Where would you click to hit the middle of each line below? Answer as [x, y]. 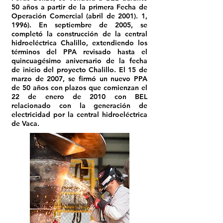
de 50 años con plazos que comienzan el [79, 88]
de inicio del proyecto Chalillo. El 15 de [79, 70]
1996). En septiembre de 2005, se [79, 25]
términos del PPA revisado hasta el [79, 52]
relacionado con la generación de [79, 106]
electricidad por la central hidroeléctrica [79, 114]
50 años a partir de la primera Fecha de [79, 7]
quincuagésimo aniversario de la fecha [79, 61]
